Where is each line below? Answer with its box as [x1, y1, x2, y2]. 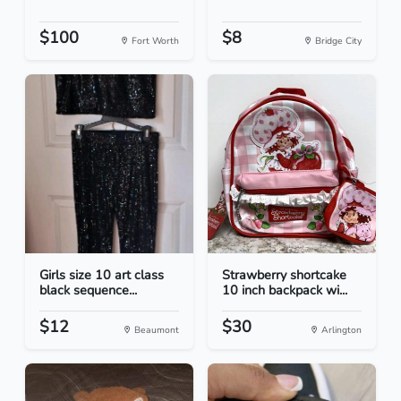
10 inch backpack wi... [222, 281, 347, 300]
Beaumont [132, 323, 179, 337]
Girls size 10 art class [39, 266, 164, 285]
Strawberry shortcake [222, 266, 346, 285]
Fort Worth [129, 34, 179, 48]
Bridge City [312, 34, 362, 48]
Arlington [319, 323, 362, 337]
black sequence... [39, 281, 137, 300]
